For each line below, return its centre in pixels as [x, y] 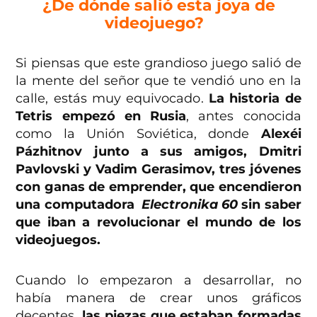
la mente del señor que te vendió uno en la [158, 81]
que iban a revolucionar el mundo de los [158, 223]
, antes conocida [244, 116]
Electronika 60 [190, 205]
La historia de [255, 99]
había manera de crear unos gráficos [158, 298]
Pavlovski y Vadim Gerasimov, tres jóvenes [158, 169]
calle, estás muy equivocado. [112, 99]
